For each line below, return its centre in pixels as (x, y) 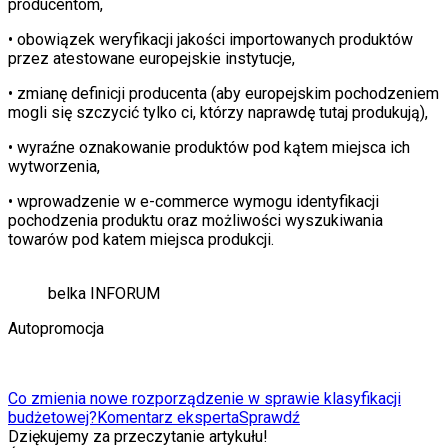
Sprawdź (269, 417)
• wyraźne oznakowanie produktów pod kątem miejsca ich (209, 147)
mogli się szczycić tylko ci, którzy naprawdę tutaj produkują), (218, 112)
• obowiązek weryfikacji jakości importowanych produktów (210, 39)
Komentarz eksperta (168, 417)
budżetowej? (52, 417)
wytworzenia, (54, 166)
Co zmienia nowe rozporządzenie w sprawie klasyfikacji (204, 398)
